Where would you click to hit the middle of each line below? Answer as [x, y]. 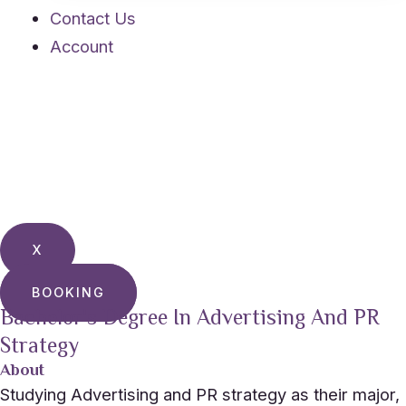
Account [81, 47]
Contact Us [92, 19]
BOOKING [68, 292]
